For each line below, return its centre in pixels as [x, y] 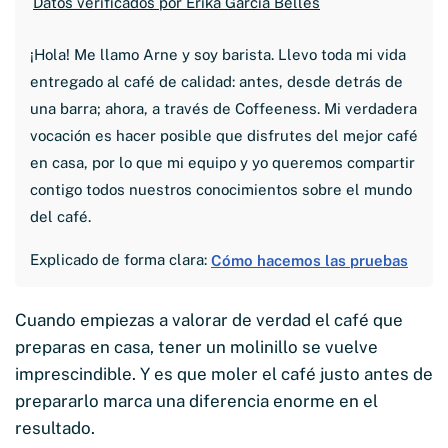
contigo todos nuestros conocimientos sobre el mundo [221, 189]
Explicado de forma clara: [120, 259]
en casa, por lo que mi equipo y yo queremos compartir [222, 162]
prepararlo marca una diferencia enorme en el [196, 400]
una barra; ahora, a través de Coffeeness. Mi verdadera [223, 108]
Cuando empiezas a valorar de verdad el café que [209, 319]
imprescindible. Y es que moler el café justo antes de [224, 373]
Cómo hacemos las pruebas [309, 260]
